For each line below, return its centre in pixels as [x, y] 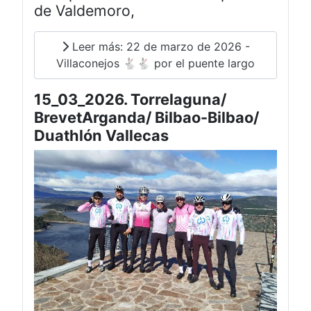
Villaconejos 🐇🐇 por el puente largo [155, 64]
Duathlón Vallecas [101, 135]
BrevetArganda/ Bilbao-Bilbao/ [146, 117]
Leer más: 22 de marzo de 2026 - [159, 47]
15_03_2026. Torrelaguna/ [130, 99]
